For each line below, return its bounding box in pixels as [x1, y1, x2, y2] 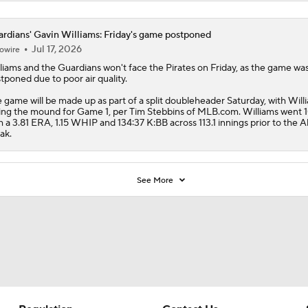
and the [21, 61, 58, 74]
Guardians [57, 61, 101, 74]
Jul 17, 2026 [31, 43, 82, 56]
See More [137, 175, 176, 186]
